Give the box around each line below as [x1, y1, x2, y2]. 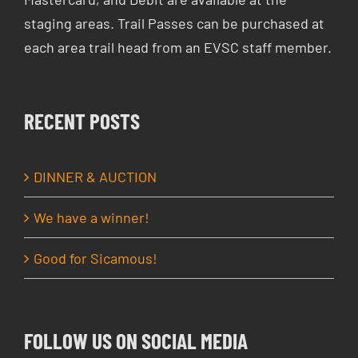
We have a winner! [34, 208, 150, 226]
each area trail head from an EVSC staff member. [24, 38, 332, 56]
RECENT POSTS [24, 107, 141, 133]
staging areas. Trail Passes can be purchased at [24, 14, 325, 32]
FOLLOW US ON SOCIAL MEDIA [24, 327, 249, 353]
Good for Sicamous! [34, 249, 158, 267]
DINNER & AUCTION [34, 167, 157, 185]
